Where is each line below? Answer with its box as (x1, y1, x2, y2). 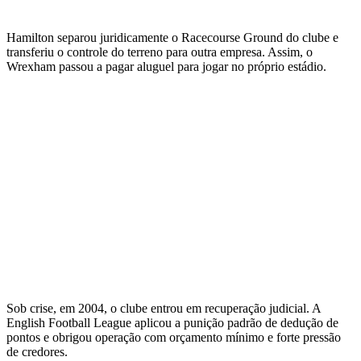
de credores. (6, 345, 68, 359)
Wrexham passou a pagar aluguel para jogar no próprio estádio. (6, 60, 326, 74)
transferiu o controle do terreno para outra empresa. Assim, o (6, 45, 313, 60)
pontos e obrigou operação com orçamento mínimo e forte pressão (6, 330, 341, 345)
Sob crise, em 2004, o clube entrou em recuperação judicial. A (6, 301, 321, 316)
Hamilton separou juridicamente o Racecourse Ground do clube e (6, 31, 338, 45)
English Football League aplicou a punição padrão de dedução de (6, 316, 338, 330)
